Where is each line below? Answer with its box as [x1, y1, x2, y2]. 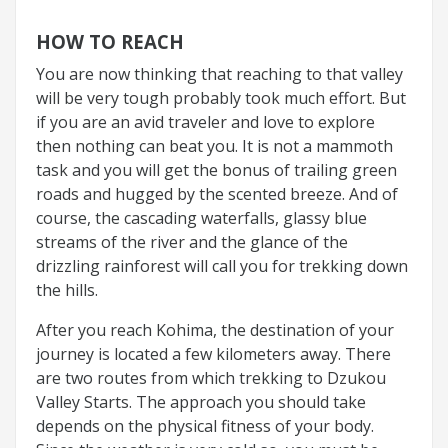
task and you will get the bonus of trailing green [36, 158, 397, 181]
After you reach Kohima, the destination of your [36, 318, 394, 341]
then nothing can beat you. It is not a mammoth [36, 134, 393, 157]
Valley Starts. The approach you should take [36, 390, 366, 413]
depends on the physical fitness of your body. [36, 414, 374, 437]
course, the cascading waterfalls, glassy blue [36, 206, 367, 229]
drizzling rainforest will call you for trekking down [36, 254, 408, 277]
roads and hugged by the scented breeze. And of [36, 182, 398, 205]
